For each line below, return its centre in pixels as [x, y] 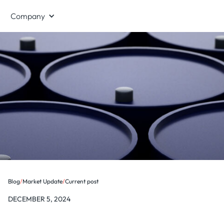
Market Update [42, 181]
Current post [82, 181]
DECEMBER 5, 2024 [39, 199]
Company [28, 16]
